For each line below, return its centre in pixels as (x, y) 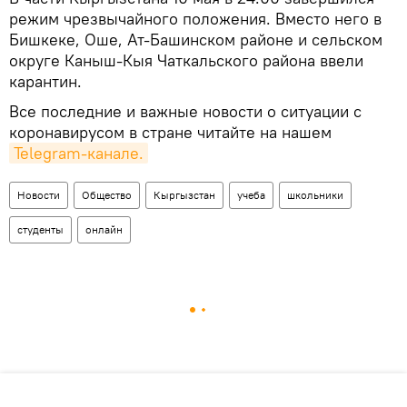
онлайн (104, 230)
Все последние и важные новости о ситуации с (185, 112)
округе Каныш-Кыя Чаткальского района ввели (186, 61)
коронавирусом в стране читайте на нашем (170, 133)
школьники (315, 195)
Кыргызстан (184, 195)
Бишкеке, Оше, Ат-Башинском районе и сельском (196, 40)
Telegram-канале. (79, 154)
